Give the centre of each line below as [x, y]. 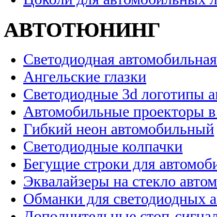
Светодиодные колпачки [103, 147]
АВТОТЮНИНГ [82, 30]
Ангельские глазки [85, 77]
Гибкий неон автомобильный [119, 129]
